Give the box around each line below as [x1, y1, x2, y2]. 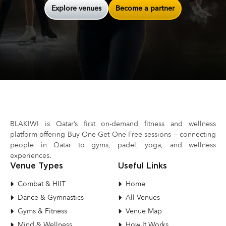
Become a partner [116, 4, 175, 13]
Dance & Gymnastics [18, 193, 84, 202]
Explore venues [51, 4, 101, 13]
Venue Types [10, 161, 63, 171]
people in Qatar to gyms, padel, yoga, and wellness [10, 140, 216, 150]
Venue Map [126, 206, 162, 216]
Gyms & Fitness [18, 206, 67, 216]
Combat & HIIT [18, 179, 66, 189]
